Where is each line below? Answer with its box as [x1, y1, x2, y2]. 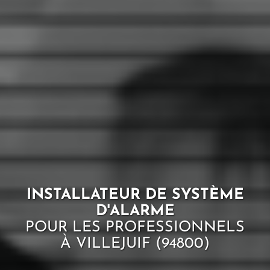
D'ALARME [95, 203, 175, 219]
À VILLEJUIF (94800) [60, 236, 210, 251]
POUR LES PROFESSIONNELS [25, 219, 245, 235]
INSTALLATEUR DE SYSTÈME [26, 187, 244, 202]
